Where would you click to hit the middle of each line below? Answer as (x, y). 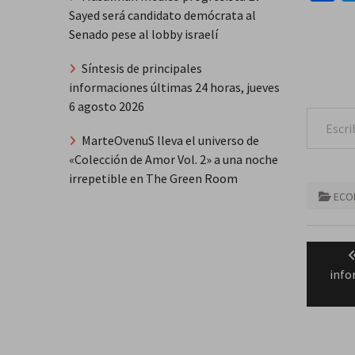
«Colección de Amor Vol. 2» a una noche (174, 159)
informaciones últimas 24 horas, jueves (174, 87)
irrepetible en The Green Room (153, 178)
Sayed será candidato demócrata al (162, 15)
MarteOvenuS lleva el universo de (170, 140)
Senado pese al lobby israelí (143, 34)
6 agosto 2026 (107, 106)
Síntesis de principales (142, 68)
